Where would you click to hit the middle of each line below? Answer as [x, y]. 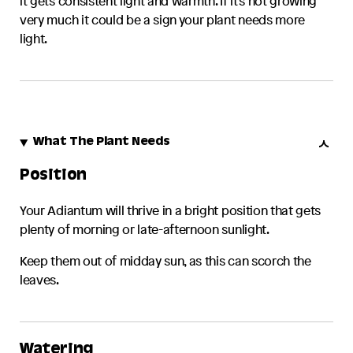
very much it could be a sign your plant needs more [162, 20]
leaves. [39, 279]
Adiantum [75, 210]
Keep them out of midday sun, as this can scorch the [165, 260]
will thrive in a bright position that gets [212, 210]
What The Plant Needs [101, 143]
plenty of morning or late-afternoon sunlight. [145, 229]
